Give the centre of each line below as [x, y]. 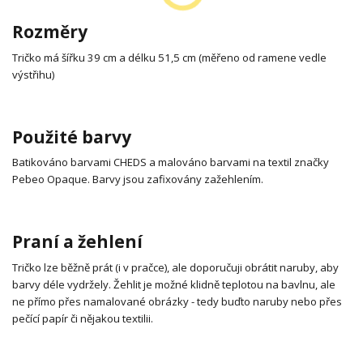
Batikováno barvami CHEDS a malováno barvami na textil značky [171, 162]
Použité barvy [72, 137]
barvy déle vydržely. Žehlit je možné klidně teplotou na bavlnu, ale [174, 284]
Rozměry [50, 32]
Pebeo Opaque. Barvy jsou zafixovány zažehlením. [138, 179]
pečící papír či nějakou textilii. [83, 318]
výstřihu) [33, 75]
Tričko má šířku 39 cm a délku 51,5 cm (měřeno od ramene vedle [169, 58]
